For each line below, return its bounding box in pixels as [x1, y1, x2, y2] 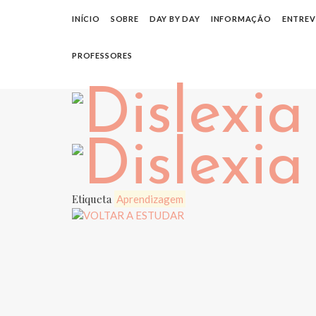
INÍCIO [72, 14, 100, 23]
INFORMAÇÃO [210, 14, 272, 23]
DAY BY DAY [149, 14, 200, 23]
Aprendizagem [116, 192, 183, 205]
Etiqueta [72, 191, 114, 206]
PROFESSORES [72, 51, 133, 60]
